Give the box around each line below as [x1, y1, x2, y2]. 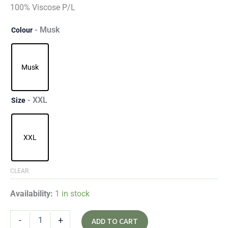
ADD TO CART [92, 215, 138, 227]
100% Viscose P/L [10, 3, 75, 13]
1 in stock [55, 189, 90, 199]
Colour [11, 26, 33, 35]
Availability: [10, 189, 53, 199]
